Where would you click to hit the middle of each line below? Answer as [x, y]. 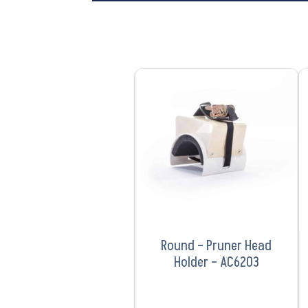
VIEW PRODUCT [216, 95]
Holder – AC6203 [216, 262]
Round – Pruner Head [217, 246]
